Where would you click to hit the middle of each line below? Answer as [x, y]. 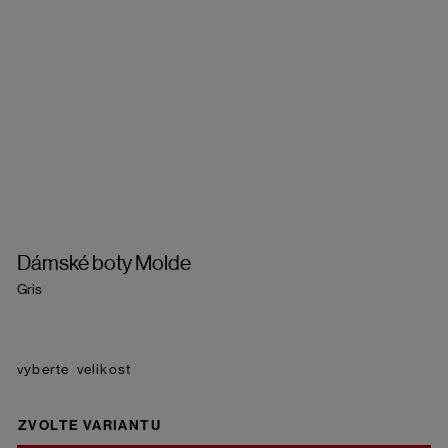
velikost [102, 368]
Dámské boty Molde [104, 262]
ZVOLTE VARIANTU [89, 425]
